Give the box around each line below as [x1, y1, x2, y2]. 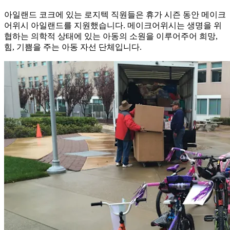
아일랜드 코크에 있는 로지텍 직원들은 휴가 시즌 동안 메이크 [4, 10, 226, 19]
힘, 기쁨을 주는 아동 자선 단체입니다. [4, 42, 142, 51]
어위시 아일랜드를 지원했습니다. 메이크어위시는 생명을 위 [4, 21, 222, 30]
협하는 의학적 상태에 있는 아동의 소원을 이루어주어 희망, [4, 31, 218, 41]
